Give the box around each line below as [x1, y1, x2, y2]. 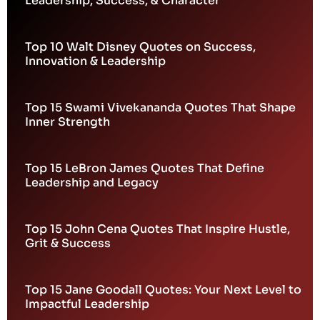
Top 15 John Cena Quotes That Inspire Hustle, [25, 221, 290, 237]
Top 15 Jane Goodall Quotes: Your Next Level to [25, 282, 301, 298]
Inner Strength [25, 114, 110, 130]
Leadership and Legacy [25, 175, 159, 191]
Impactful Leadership [25, 296, 149, 312]
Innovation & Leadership [25, 54, 166, 69]
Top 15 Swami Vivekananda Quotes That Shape [25, 100, 296, 116]
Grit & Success [25, 236, 111, 251]
